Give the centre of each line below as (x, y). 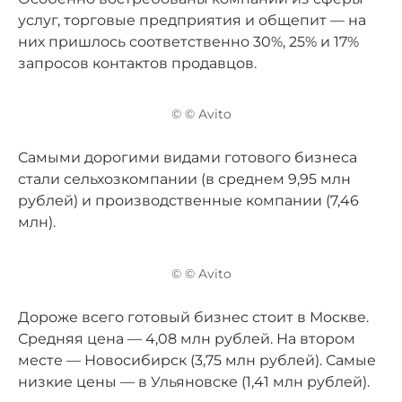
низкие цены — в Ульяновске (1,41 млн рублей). (194, 381)
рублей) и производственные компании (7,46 (188, 201)
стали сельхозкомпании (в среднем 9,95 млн (184, 179)
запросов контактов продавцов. (137, 63)
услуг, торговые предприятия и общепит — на (192, 20)
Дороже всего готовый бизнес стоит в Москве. (193, 317)
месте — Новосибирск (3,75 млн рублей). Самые (197, 360)
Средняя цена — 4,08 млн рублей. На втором (187, 338)
